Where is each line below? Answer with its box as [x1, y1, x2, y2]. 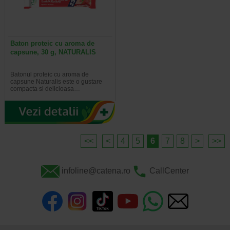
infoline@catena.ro [61, 166, 130, 175]
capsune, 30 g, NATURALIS [10, 48, 96, 56]
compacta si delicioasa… [10, 85, 80, 92]
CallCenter [149, 166, 189, 175]
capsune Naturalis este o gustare [10, 78, 102, 85]
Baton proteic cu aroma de [10, 39, 94, 47]
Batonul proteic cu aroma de [10, 70, 89, 78]
